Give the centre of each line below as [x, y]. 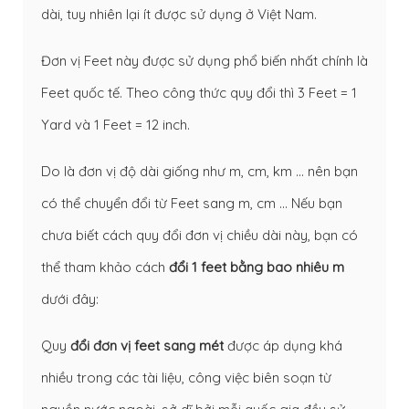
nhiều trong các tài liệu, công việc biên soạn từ [186, 377]
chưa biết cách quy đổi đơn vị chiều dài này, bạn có [199, 235]
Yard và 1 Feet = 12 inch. [115, 124]
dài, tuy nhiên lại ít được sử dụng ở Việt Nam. [179, 14]
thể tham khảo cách [105, 267]
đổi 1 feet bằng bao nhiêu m [257, 267]
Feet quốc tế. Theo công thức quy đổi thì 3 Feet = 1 [199, 92]
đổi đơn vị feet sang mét [147, 345]
